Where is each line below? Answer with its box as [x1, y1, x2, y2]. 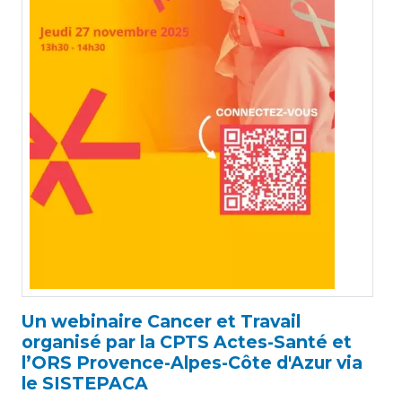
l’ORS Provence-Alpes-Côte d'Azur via [22, 351, 363, 373]
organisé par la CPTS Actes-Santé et [22, 330, 352, 353]
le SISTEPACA [22, 371, 148, 394]
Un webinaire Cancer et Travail [22, 310, 301, 332]
